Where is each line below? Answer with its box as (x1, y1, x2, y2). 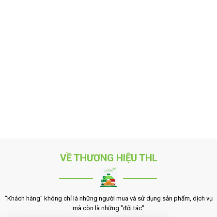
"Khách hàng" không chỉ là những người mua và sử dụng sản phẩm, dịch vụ (4, 195, 213, 202)
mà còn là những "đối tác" (73, 204, 144, 212)
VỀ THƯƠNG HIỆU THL (60, 152, 157, 164)
